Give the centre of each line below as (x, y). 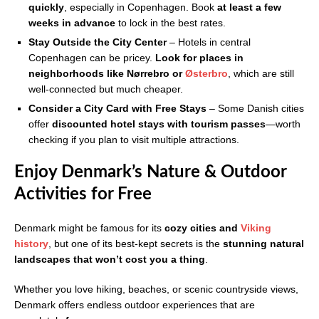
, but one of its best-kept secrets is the (136, 244)
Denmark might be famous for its (89, 228)
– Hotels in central (209, 42)
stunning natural (263, 244)
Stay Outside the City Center (98, 42)
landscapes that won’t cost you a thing (110, 260)
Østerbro (206, 74)
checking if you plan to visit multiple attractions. (134, 140)
